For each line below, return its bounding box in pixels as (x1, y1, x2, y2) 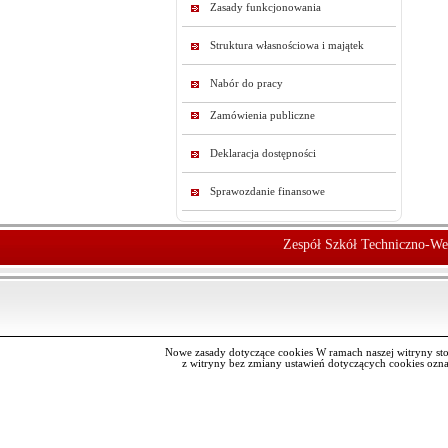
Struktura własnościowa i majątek (210, 40, 364, 51)
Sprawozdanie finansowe (210, 186, 325, 197)
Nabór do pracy (210, 78, 283, 89)
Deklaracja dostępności (210, 148, 316, 159)
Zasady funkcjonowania (210, 2, 321, 13)
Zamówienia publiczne (210, 110, 315, 121)
